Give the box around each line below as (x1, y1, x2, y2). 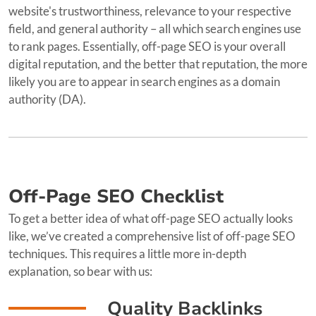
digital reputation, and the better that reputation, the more (8, 56, 308, 71)
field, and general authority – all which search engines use (8, 20, 301, 36)
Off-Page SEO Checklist (8, 183, 224, 209)
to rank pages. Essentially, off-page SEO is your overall (8, 38, 286, 54)
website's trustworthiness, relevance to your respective (8, 3, 291, 18)
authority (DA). (8, 91, 86, 107)
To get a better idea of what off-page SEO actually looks (8, 210, 293, 226)
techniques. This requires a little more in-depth (8, 245, 246, 261)
